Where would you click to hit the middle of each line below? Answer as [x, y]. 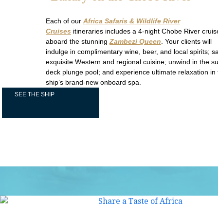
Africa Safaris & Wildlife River [132, 21]
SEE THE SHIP [35, 94]
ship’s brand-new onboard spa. [93, 82]
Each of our [64, 21]
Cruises [58, 31]
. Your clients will [186, 41]
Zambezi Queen [135, 41]
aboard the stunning [78, 41]
